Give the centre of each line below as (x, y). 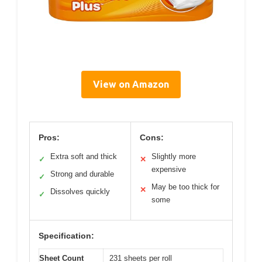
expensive (169, 170)
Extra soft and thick (84, 157)
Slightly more (174, 157)
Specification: (66, 236)
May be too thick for (185, 187)
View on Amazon (131, 85)
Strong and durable (82, 174)
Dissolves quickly (80, 192)
